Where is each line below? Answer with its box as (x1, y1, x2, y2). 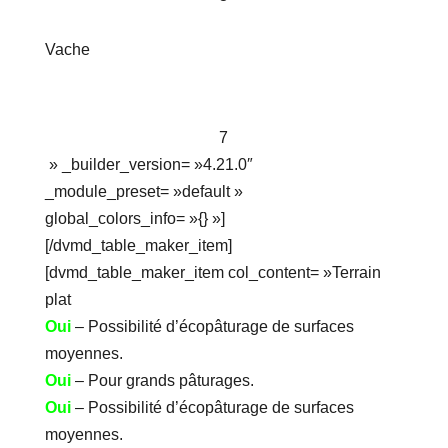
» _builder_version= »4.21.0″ (44, 156, 253, 174)
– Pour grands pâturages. (70, 372, 254, 390)
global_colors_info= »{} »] (44, 210, 225, 228)
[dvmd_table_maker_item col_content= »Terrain (44, 264, 381, 282)
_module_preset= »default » (44, 183, 243, 201)
